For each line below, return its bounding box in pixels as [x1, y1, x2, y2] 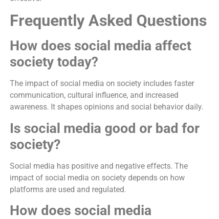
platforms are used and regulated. [10, 184, 126, 194]
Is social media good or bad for [10, 120, 199, 136]
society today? [10, 54, 98, 70]
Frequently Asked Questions [10, 11, 207, 30]
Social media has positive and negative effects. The [10, 161, 188, 171]
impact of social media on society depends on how [10, 173, 185, 182]
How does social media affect [10, 38, 191, 54]
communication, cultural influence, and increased [10, 90, 178, 100]
